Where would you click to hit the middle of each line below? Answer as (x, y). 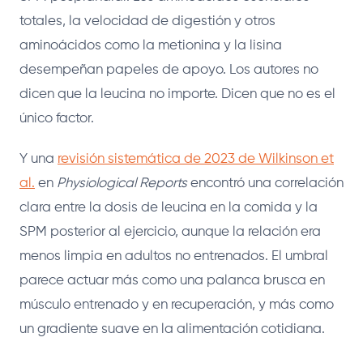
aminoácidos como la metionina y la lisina (151, 46)
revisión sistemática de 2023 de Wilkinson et (196, 160)
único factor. (57, 119)
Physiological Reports (122, 184)
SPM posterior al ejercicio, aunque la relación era (170, 233)
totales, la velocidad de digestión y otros (147, 22)
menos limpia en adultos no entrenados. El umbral (174, 257)
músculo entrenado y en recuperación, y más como (177, 305)
